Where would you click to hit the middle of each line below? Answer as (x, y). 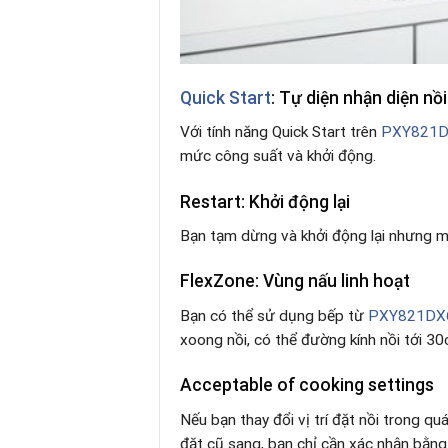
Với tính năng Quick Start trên (280, 132)
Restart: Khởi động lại (265, 201)
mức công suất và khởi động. (278, 156)
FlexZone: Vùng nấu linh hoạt (295, 281)
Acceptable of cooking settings (307, 385)
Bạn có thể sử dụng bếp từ (274, 316)
